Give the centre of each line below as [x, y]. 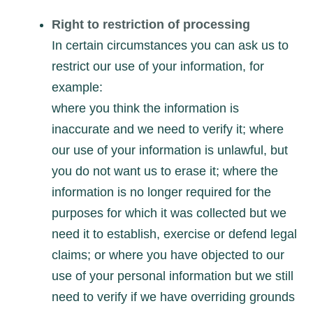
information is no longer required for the [161, 192]
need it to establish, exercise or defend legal [174, 234]
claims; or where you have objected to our [168, 255]
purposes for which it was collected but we [169, 213]
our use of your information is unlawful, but [170, 150]
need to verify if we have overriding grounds [173, 297]
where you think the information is [145, 108]
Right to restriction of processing [151, 24]
